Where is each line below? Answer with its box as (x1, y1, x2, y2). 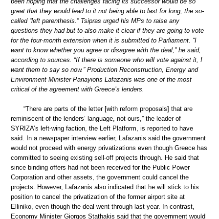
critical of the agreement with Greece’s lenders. (11, 86, 144, 93)
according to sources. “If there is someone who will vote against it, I (11, 56, 202, 64)
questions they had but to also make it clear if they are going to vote (11, 27, 204, 35)
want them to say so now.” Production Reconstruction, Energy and (11, 66, 198, 74)
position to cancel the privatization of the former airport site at (11, 193, 185, 200)
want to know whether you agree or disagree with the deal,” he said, (11, 46, 201, 54)
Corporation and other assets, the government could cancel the (11, 173, 189, 181)
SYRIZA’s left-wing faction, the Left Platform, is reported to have (11, 124, 193, 132)
